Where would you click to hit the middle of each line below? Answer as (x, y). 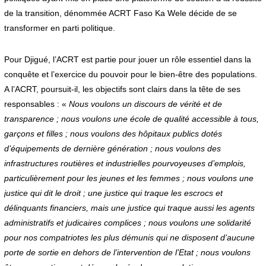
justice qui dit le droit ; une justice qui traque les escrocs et (113, 193)
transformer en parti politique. (59, 28)
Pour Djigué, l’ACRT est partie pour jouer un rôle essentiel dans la (127, 59)
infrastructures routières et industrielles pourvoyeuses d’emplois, (125, 163)
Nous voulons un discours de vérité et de (144, 104)
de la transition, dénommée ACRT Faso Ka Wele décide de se (120, 13)
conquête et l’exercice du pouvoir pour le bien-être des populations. (130, 74)
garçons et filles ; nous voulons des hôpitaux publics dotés (113, 133)
